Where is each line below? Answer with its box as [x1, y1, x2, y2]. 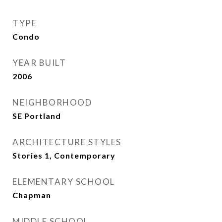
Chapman [12, 190, 51, 200]
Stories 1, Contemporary [12, 151, 115, 160]
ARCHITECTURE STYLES [12, 137, 121, 147]
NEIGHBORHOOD [12, 97, 92, 108]
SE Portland [12, 111, 61, 120]
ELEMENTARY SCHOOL [12, 176, 115, 187]
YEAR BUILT [12, 57, 66, 68]
